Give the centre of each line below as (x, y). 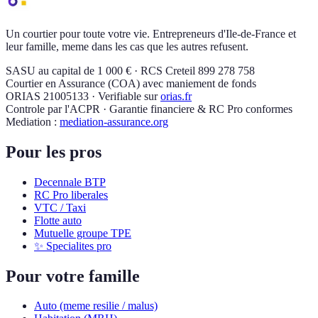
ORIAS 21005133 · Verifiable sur (82, 96)
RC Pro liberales (71, 194)
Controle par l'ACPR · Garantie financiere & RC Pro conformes (149, 109)
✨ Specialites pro (73, 246)
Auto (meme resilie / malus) (96, 306)
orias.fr (176, 96)
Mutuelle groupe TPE (83, 233)
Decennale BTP (70, 182)
